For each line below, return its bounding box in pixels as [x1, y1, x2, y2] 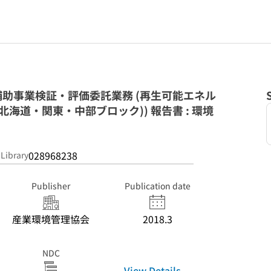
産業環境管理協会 [12, 212, 90, 226]
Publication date [124, 180, 191, 192]
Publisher [31, 180, 70, 192]
